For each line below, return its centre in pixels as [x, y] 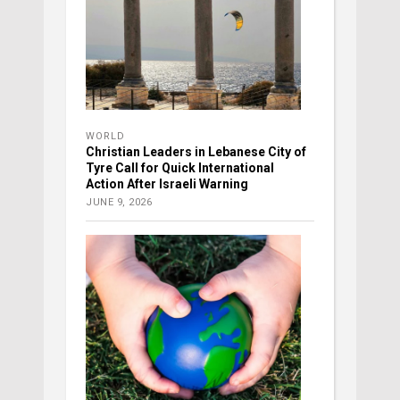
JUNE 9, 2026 [119, 203]
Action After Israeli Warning [167, 184]
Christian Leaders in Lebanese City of [196, 152]
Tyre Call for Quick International [180, 168]
